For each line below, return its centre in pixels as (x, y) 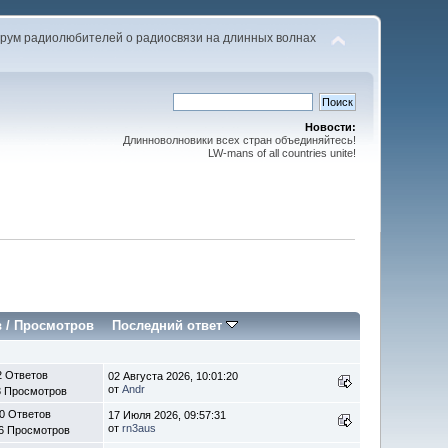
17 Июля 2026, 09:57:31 (167, 414)
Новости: (330, 127)
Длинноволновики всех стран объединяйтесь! (239, 140)
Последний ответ (169, 325)
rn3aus (139, 427)
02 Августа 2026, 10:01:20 (173, 375)
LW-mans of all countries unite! (281, 153)
